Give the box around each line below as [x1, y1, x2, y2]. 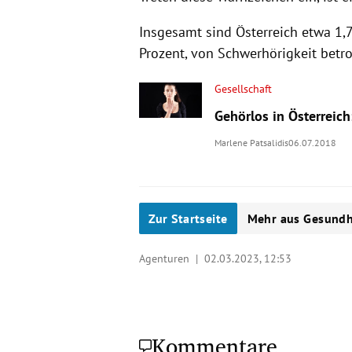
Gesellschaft [214, 81, 272, 96]
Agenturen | [138, 251, 204, 266]
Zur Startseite [148, 210, 228, 226]
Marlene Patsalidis [214, 136, 288, 148]
